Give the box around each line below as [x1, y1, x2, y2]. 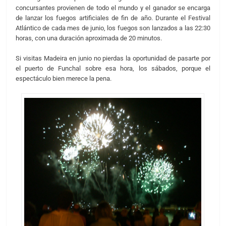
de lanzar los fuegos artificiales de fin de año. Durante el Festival [15, 14, 211, 22]
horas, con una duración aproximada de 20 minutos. [15, 34, 162, 42]
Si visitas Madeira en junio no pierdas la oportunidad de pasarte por [15, 54, 211, 62]
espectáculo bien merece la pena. [15, 74, 111, 82]
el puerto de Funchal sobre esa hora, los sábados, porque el [15, 64, 211, 72]
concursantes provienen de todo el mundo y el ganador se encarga [15, 4, 211, 12]
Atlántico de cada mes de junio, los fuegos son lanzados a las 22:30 [15, 24, 211, 32]
